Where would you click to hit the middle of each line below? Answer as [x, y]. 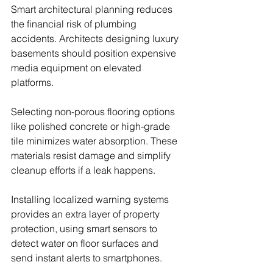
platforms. [32, 83]
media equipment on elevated [77, 68]
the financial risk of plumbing [75, 24]
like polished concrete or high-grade [92, 126]
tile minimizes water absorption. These [95, 141]
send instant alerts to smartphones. [87, 258]
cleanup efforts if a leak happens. [83, 170]
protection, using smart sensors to [85, 229]
